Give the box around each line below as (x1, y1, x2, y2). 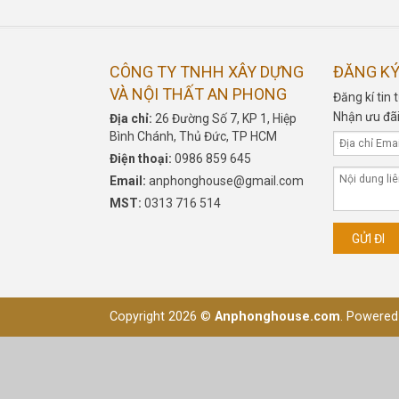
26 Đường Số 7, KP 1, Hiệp (155, 110, 297, 126)
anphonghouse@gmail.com (149, 173, 304, 188)
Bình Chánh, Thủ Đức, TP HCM (110, 128, 277, 143)
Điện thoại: (110, 151, 175, 166)
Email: (110, 173, 149, 188)
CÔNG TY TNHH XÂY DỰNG (110, 61, 304, 81)
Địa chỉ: (110, 110, 155, 126)
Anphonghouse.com (215, 308, 340, 324)
